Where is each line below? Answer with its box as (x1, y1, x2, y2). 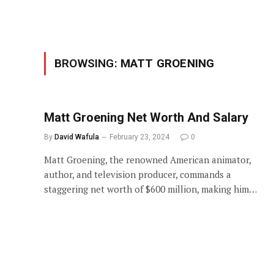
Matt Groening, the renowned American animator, (44, 154, 251, 166)
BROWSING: (54, 56, 120, 70)
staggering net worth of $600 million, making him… (44, 183, 257, 195)
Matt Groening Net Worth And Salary (44, 110, 248, 125)
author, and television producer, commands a (44, 168, 231, 180)
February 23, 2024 (109, 133, 169, 141)
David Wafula (54, 133, 99, 141)
